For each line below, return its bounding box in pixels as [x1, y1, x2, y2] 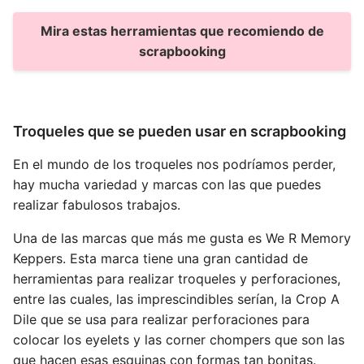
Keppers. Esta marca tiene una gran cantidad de [13, 250, 308, 266]
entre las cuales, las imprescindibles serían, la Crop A [13, 291, 340, 307]
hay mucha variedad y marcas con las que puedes [13, 176, 321, 193]
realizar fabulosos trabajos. [13, 197, 180, 213]
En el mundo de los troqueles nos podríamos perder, [13, 156, 336, 172]
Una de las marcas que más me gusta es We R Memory [13, 230, 351, 246]
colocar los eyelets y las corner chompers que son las [13, 331, 344, 348]
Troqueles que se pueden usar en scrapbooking [13, 123, 346, 140]
